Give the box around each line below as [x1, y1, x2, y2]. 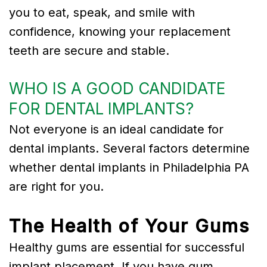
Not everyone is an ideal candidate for [9, 122, 223, 136]
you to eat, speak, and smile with [9, 5, 195, 20]
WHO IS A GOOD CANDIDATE [9, 79, 225, 98]
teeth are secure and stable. [9, 43, 169, 58]
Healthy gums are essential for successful [9, 240, 244, 254]
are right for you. [9, 179, 104, 194]
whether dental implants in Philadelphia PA [9, 160, 249, 175]
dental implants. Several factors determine [9, 141, 250, 156]
